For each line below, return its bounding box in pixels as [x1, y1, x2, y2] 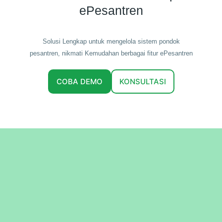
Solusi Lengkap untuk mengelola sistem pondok [42, 38, 180, 46]
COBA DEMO [56, 77, 103, 87]
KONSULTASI [119, 77, 166, 87]
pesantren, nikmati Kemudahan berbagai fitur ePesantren [29, 50, 193, 57]
